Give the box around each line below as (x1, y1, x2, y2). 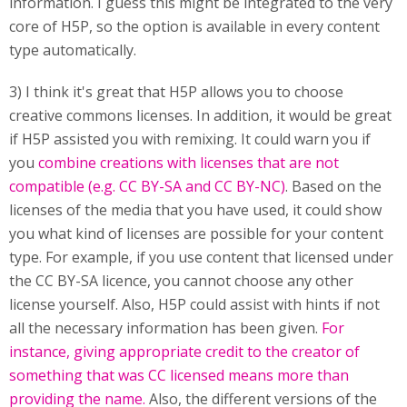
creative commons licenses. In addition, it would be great (9, 105, 392, 125)
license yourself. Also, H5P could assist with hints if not (9, 294, 380, 314)
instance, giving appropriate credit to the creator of (9, 342, 360, 362)
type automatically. (9, 40, 136, 60)
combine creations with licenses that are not (38, 153, 339, 173)
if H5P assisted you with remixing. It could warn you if (9, 129, 371, 149)
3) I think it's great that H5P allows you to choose (9, 82, 343, 102)
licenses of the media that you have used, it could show (9, 200, 382, 220)
